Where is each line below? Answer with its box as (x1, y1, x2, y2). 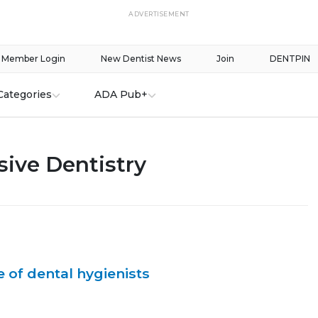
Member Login (1, 53, 65, 64)
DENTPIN (270, 53, 310, 64)
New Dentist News (101, 53, 181, 64)
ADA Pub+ (94, 88, 148, 101)
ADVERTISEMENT (128, 10, 190, 18)
